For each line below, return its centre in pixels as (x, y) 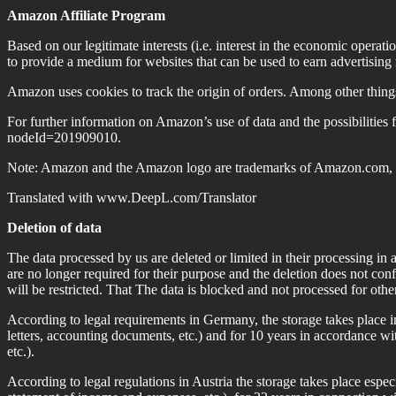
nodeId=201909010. (64, 137)
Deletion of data (54, 227)
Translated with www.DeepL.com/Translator (132, 197)
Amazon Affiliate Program (86, 15)
